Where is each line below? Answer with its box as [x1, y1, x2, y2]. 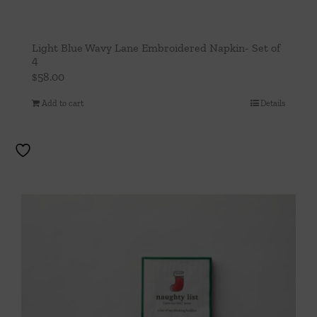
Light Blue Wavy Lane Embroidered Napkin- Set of [32, 40, 280, 54]
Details [260, 98, 285, 108]
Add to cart [42, 98, 83, 108]
